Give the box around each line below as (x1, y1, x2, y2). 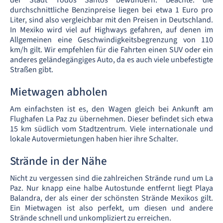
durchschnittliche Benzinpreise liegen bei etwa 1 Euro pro (10, 4, 213, 15)
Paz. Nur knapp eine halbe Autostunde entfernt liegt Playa (10, 183, 213, 194)
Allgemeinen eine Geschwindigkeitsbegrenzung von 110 (10, 34, 213, 45)
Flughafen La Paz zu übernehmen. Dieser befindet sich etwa (10, 113, 213, 124)
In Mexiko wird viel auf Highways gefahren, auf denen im (10, 24, 213, 35)
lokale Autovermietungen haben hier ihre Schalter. (10, 133, 178, 144)
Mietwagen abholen (10, 84, 108, 100)
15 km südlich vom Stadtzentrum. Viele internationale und (10, 123, 213, 134)
